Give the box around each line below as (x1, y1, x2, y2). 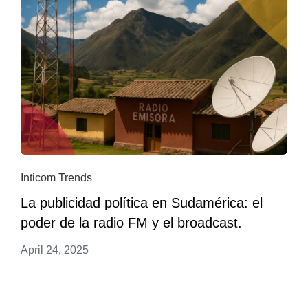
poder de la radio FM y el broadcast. (21, 214, 242, 230)
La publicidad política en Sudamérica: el (21, 195, 263, 210)
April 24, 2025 (21, 243, 89, 256)
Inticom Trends (21, 171, 92, 184)
